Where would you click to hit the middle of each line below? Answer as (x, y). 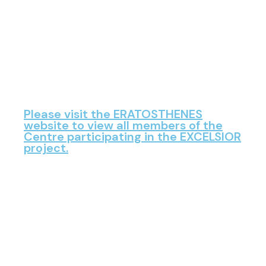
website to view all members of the (123, 125)
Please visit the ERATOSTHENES (113, 114)
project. (46, 148)
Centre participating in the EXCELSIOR (132, 137)
